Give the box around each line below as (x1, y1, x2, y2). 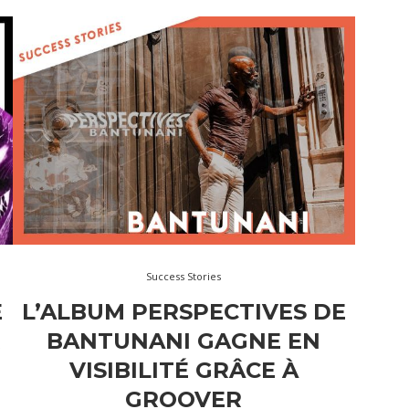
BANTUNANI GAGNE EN (47, 327, 321, 354)
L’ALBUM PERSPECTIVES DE (21, 298, 346, 325)
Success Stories (146, 268, 222, 283)
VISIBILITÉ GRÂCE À (68, 356, 299, 383)
